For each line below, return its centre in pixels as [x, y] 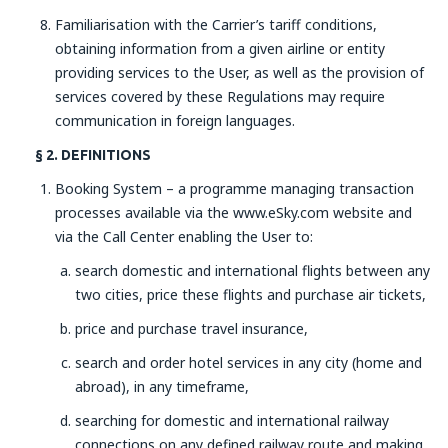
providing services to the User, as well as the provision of [239, 72]
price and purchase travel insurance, [191, 328]
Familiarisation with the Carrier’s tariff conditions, [216, 24]
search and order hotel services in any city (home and [248, 362]
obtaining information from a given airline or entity [220, 48]
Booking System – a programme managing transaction [234, 188]
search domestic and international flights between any [252, 270]
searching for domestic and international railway [232, 420]
